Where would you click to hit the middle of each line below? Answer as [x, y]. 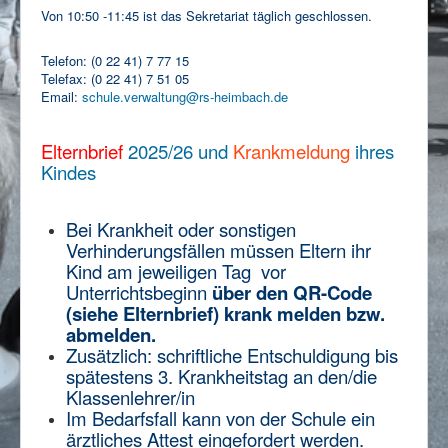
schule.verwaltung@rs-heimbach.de [185, 96]
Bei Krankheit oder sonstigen [181, 228]
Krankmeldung [291, 150]
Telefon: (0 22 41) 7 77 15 [117, 60]
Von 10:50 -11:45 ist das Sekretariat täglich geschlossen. [206, 15]
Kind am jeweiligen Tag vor [176, 270]
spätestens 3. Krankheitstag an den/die [221, 375]
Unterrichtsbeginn [139, 291]
